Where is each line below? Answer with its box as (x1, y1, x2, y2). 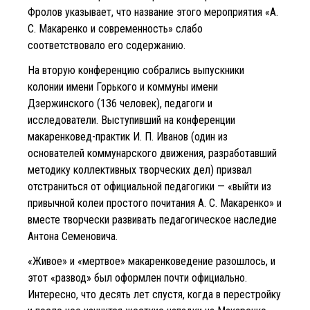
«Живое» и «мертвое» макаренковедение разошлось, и (28, 254, 275, 268)
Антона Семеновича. (28, 229, 118, 243)
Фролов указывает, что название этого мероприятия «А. (28, 5, 278, 19)
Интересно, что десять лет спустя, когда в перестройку (28, 287, 281, 301)
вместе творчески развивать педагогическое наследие (28, 212, 277, 226)
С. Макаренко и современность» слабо (28, 21, 203, 35)
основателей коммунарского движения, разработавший (28, 146, 277, 160)
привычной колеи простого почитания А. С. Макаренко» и (28, 196, 282, 210)
